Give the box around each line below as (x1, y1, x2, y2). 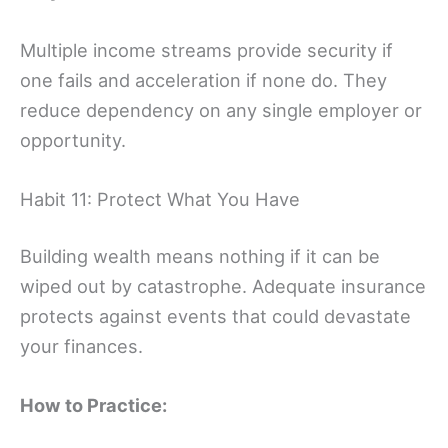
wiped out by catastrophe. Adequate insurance (20, 275, 426, 298)
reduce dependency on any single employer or (20, 98, 422, 121)
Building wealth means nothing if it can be (20, 245, 380, 268)
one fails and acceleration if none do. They (20, 68, 387, 91)
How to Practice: (20, 394, 167, 417)
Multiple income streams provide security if (20, 38, 393, 61)
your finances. (20, 335, 143, 358)
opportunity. (20, 128, 126, 151)
